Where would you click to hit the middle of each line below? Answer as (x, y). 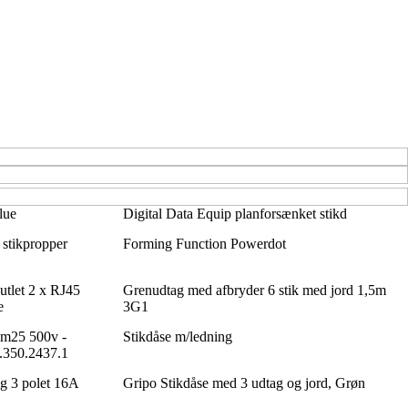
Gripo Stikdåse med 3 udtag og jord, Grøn (244, 382)
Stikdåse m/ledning (177, 336)
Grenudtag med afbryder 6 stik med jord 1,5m (254, 290)
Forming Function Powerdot (204, 243)
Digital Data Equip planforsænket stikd (235, 213)
